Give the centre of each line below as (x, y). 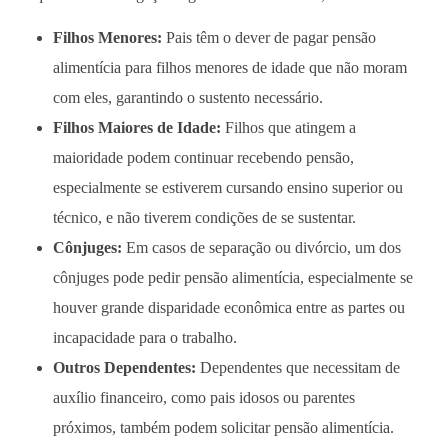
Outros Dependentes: (124, 368)
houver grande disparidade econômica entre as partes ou (228, 308)
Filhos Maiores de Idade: (136, 128)
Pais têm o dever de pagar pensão (268, 38)
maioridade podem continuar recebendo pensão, (203, 158)
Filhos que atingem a (288, 128)
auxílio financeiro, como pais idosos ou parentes (203, 398)
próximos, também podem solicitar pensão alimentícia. (223, 428)
